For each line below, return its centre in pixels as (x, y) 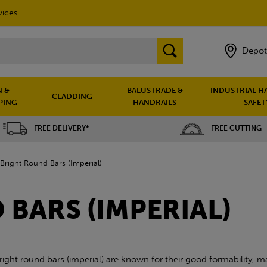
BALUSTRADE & (155, 91)
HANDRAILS (155, 103)
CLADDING (72, 97)
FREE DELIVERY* (62, 128)
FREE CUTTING (236, 128)
